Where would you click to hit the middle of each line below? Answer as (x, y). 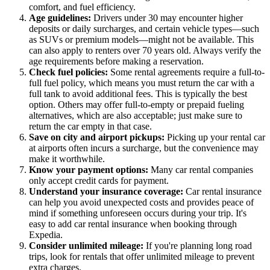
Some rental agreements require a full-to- (187, 72)
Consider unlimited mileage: (87, 246)
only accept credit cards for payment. (99, 181)
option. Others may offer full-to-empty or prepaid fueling (137, 105)
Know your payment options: (90, 170)
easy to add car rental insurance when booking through (133, 224)
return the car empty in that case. (90, 127)
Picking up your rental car (216, 137)
